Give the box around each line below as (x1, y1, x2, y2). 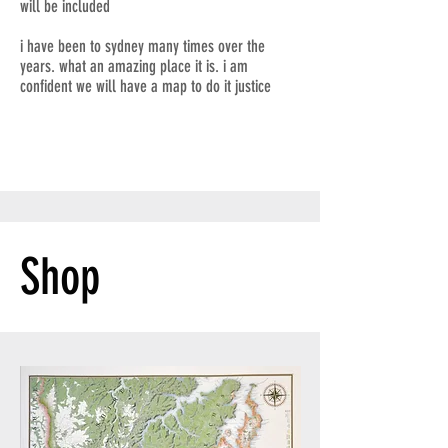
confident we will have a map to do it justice (20, 76, 271, 97)
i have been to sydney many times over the (20, 36, 265, 57)
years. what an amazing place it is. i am (20, 56, 248, 77)
